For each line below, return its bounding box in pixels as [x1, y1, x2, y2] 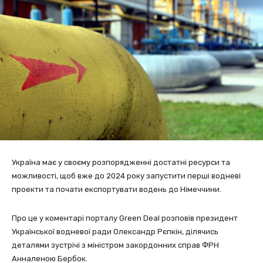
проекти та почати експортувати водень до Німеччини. [12, 184, 221, 194]
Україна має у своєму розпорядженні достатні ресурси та [12, 157, 230, 167]
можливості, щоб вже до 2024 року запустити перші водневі [12, 171, 241, 180]
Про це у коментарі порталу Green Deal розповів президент [12, 213, 238, 222]
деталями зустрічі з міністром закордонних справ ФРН [12, 240, 219, 249]
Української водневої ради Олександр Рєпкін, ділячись [12, 227, 218, 236]
